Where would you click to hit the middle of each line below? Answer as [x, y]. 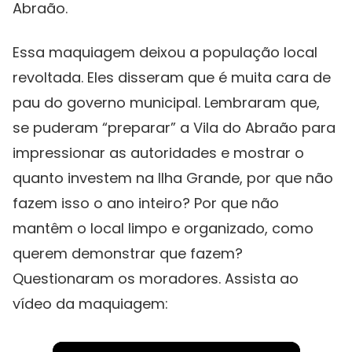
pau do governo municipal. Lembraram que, [166, 103]
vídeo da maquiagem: [90, 304]
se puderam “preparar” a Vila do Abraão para [174, 128]
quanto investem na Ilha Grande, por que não [173, 178]
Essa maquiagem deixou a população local [165, 53]
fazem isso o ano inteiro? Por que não [146, 203]
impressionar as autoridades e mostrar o [158, 153]
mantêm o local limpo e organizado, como [163, 229]
